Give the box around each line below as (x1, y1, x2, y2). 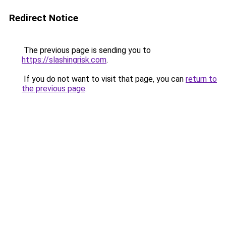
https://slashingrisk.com (22, 55, 106, 65)
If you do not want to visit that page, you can (22, 74, 186, 84)
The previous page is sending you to (22, 45, 151, 55)
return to (186, 74, 217, 84)
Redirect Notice (9, 12, 78, 24)
